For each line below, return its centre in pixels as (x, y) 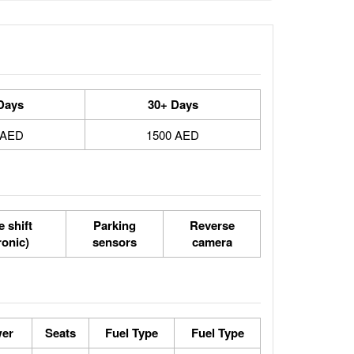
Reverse (212, 225)
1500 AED (173, 135)
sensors (115, 242)
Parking (115, 225)
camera (212, 242)
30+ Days (173, 104)
